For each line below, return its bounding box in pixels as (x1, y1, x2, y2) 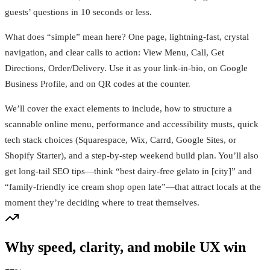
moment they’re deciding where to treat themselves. (5, 198, 199, 208)
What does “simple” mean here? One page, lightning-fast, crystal (5, 32, 249, 42)
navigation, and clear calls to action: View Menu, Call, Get (5, 48, 224, 58)
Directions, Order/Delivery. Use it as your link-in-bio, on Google (5, 63, 248, 74)
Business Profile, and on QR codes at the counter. (5, 79, 190, 89)
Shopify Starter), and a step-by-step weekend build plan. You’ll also (5, 151, 259, 161)
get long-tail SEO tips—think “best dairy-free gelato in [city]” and (5, 166, 252, 177)
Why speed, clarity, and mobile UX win (5, 239, 246, 256)
